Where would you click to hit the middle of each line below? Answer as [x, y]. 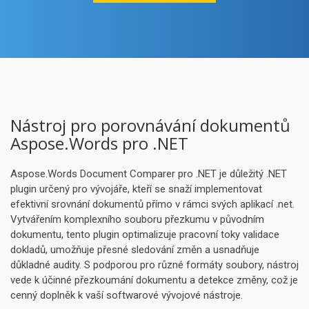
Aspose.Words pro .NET [99, 143]
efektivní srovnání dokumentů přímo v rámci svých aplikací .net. [152, 204]
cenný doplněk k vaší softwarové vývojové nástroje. [127, 295]
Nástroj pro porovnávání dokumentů [150, 125]
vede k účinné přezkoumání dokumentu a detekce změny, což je [154, 280]
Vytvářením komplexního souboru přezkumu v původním [137, 219]
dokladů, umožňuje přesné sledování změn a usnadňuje [135, 250]
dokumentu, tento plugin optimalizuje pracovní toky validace [145, 235]
